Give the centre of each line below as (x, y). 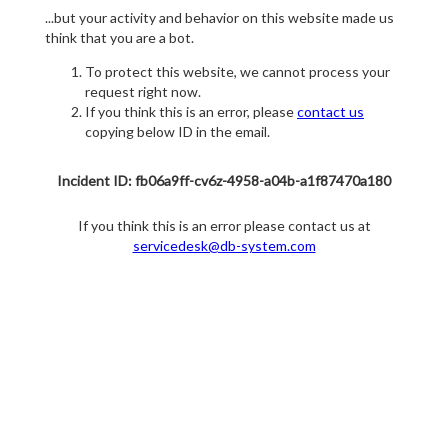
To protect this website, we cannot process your (237, 72)
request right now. (143, 92)
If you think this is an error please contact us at (224, 226)
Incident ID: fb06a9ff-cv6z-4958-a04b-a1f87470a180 (224, 181)
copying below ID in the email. (177, 132)
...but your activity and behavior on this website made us (219, 18)
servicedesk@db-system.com (224, 246)
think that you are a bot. (119, 38)
